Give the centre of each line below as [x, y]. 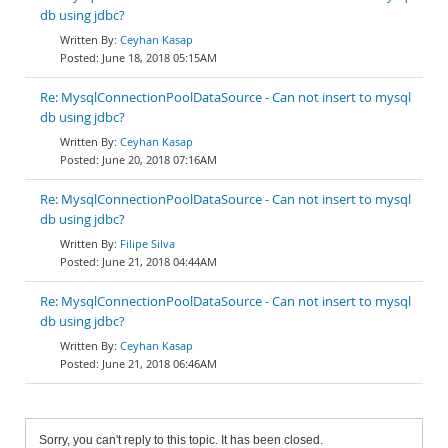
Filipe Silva [147, 243]
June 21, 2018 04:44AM [159, 261]
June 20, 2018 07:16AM [159, 159]
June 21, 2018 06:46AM [159, 363]
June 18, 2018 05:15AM [159, 57]
